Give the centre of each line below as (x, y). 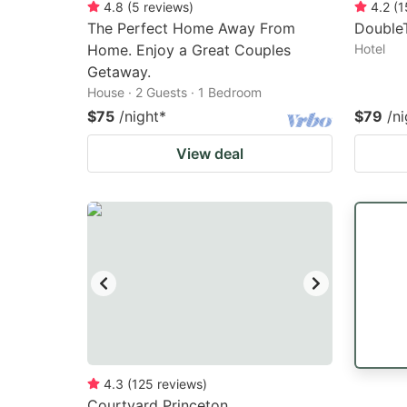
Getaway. (119, 72)
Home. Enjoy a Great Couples (189, 50)
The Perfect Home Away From (191, 28)
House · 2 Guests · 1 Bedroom (174, 92)
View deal (210, 154)
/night (139, 116)
